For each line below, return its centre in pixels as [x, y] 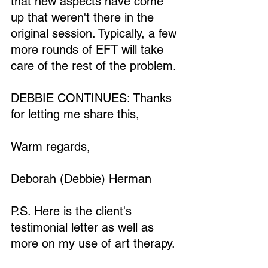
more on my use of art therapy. [93, 243]
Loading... [96, 68]
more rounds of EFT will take [89, 50]
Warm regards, [51, 147]
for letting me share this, [75, 114]
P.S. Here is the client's [73, 211]
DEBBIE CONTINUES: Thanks [93, 98]
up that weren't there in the [84, 17]
